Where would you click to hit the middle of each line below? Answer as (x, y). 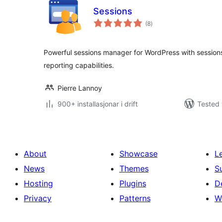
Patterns (135, 198)
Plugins (133, 183)
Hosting (38, 183)
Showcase (138, 154)
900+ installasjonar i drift (98, 104)
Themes (134, 168)
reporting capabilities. (79, 65)
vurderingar (166, 20)
